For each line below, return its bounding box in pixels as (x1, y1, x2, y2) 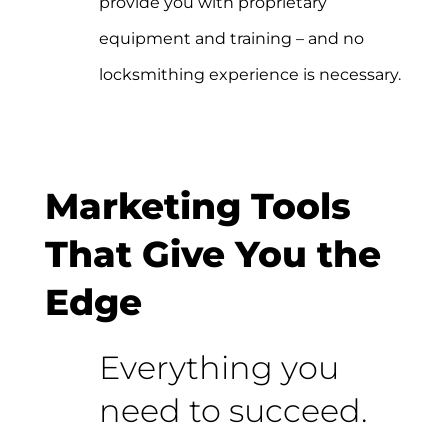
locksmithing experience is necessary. (98, 64, 401, 84)
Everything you (98, 347, 339, 387)
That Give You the (44, 232, 381, 277)
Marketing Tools (44, 184, 351, 229)
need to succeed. (98, 390, 367, 430)
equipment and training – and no (98, 28, 364, 48)
